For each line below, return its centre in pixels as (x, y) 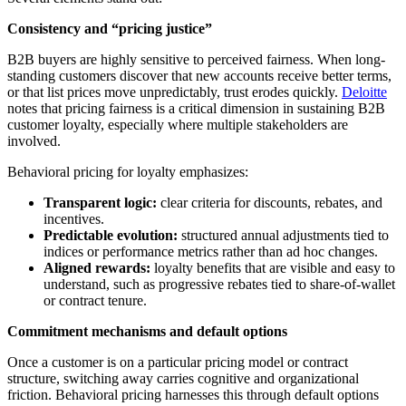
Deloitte (364, 92)
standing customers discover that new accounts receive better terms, (199, 75)
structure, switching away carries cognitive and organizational (183, 378)
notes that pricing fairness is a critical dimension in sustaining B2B (196, 108)
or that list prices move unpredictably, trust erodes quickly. (174, 92)
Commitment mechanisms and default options (147, 331)
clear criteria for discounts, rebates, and (270, 202)
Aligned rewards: (97, 267)
